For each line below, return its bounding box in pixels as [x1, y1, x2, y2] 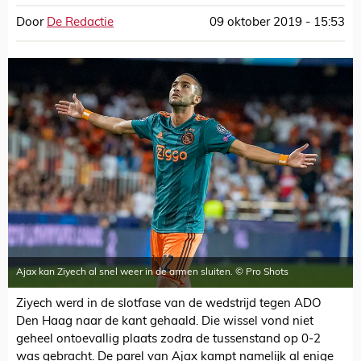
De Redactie [47, 17, 114, 29]
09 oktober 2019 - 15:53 [210, 17, 345, 29]
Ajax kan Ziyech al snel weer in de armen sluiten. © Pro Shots [16, 268, 288, 278]
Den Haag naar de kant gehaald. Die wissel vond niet [16, 316, 313, 329]
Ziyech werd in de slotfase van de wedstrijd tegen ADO [16, 298, 322, 311]
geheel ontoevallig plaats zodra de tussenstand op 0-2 [16, 334, 321, 346]
